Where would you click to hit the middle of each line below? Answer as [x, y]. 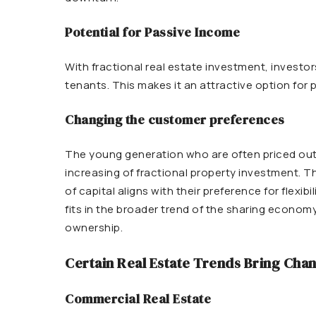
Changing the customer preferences [175, 120]
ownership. [94, 227]
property [214, 172]
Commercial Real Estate [138, 299]
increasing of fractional [128, 172]
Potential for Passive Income [152, 32]
